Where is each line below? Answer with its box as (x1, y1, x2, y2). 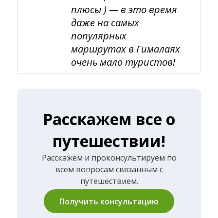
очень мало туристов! (71, 55, 175, 69)
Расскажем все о (43, 109, 175, 129)
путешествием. (80, 176, 138, 186)
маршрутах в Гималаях (71, 42, 180, 55)
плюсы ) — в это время (71, 3, 177, 16)
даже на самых (71, 16, 139, 29)
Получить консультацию (59, 196, 159, 207)
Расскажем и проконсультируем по (41, 152, 177, 163)
